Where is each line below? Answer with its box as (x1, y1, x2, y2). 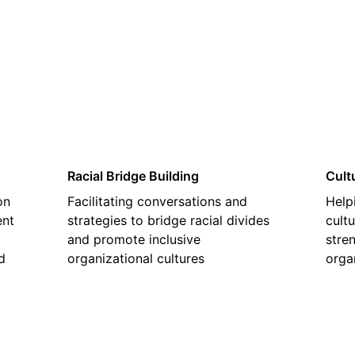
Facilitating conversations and (67, 193, 248, 209)
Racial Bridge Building (67, 168, 200, 184)
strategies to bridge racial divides (67, 212, 270, 228)
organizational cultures (67, 250, 205, 266)
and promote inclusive (67, 231, 201, 247)
